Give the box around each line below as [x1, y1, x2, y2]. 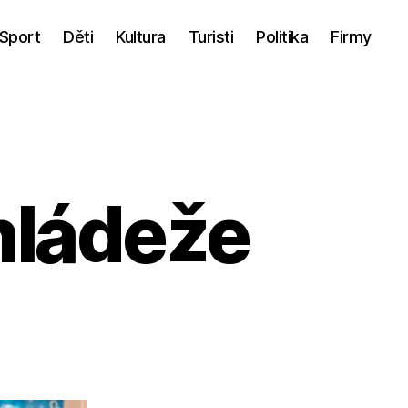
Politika [256, 26, 309, 46]
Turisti [188, 26, 234, 46]
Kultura [116, 26, 166, 46]
